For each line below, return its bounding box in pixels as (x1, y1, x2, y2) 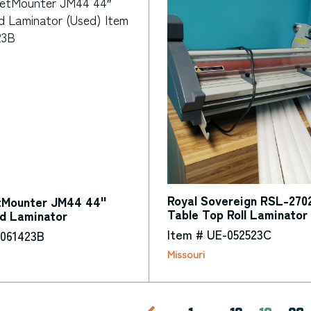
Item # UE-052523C (167, 224, 271, 243)
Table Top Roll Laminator (167, 204, 308, 223)
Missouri (167, 246, 205, 262)
